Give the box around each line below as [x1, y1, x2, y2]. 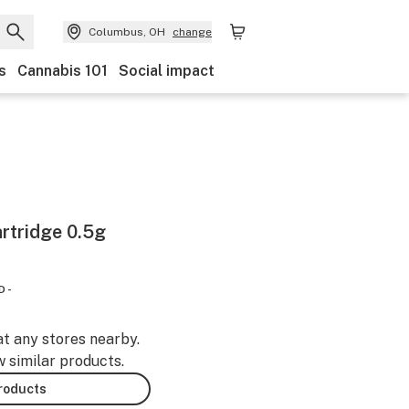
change [173, 26, 212, 38]
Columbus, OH [89, 26, 165, 38]
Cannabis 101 [17, 62, 108, 79]
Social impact [119, 62, 215, 79]
